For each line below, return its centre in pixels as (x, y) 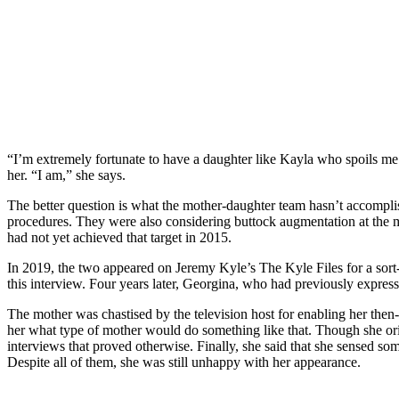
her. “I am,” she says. (66, 175)
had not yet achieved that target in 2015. (119, 237)
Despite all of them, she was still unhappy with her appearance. (184, 362)
